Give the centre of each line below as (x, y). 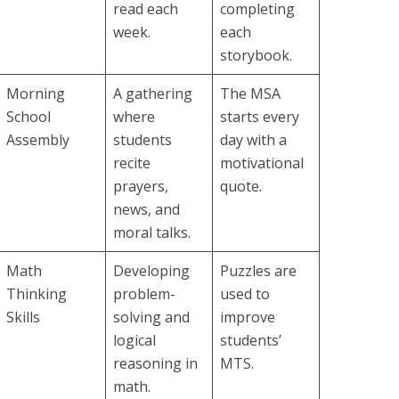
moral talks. (152, 232)
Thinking (37, 294)
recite (132, 163)
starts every (260, 117)
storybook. (256, 55)
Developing (151, 271)
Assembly (38, 140)
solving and (151, 317)
